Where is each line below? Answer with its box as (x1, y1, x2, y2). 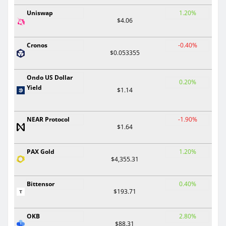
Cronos (27, 40, 47, 49)
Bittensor (27, 179, 54, 188)
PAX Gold (27, 147, 54, 156)
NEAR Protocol (27, 115, 70, 124)
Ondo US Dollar (27, 73, 73, 82)
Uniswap (27, 8, 53, 17)
